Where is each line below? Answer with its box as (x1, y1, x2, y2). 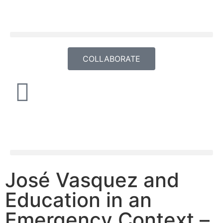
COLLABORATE (83, 54, 140, 64)
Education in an (5, 188, 152, 212)
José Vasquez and (5, 168, 179, 192)
